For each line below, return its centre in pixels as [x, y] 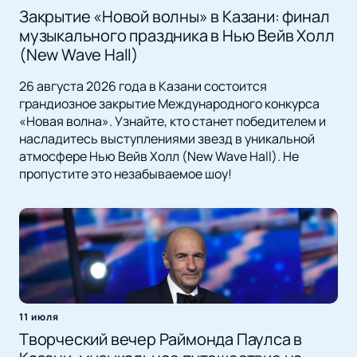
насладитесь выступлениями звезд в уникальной [167, 139]
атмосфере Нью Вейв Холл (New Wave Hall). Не [159, 157]
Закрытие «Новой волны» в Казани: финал [175, 17]
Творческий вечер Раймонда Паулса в [161, 339]
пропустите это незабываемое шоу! [126, 174]
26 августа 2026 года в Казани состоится [143, 86]
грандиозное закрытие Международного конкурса [169, 104]
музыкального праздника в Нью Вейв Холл [177, 36]
